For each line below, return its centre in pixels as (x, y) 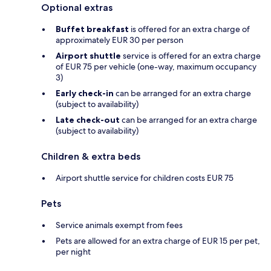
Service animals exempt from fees (119, 225)
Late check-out (88, 119)
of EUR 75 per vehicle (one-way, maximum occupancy (156, 66)
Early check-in (85, 93)
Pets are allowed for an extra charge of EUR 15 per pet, (158, 240)
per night (73, 251)
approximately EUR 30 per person (119, 40)
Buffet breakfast (92, 29)
